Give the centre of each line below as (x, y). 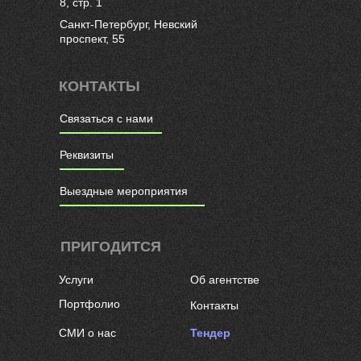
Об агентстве (225, 280)
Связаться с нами (106, 118)
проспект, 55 (92, 38)
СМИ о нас (87, 333)
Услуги (76, 280)
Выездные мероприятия (124, 191)
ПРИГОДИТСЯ (111, 247)
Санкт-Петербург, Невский (129, 24)
